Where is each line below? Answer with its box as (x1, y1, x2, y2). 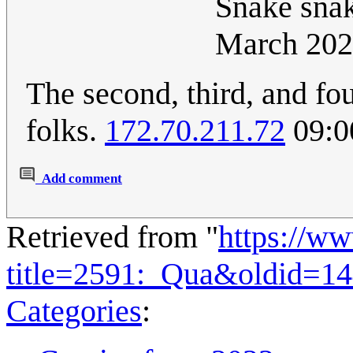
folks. (26, 112, 105, 148)
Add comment (42, 170, 122, 186)
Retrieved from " (6, 218, 218, 255)
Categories (6, 292, 142, 329)
